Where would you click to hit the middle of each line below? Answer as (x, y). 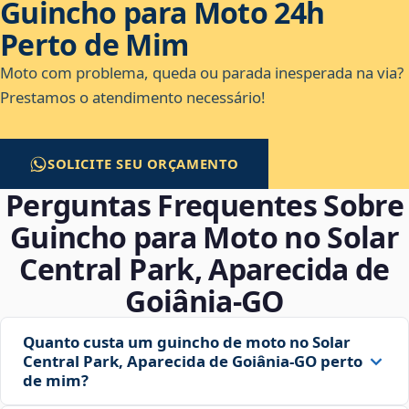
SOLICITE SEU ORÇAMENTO (144, 164)
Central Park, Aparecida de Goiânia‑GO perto (193, 362)
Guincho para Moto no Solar (204, 237)
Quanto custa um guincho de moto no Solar (187, 342)
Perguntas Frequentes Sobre (204, 205)
